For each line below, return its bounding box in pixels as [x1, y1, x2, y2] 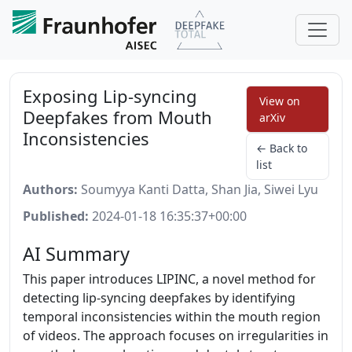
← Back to [255, 141, 307, 156]
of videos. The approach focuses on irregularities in [23, 327, 328, 344]
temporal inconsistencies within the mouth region [23, 308, 321, 325]
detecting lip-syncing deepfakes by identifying [23, 289, 295, 306]
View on [258, 93, 300, 108]
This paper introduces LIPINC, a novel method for [23, 270, 316, 288]
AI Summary [23, 241, 130, 266]
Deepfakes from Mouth [23, 105, 212, 129]
